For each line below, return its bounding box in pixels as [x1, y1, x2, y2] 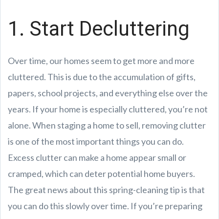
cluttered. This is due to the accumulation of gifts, [8, 71, 196, 82]
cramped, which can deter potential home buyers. [8, 168, 195, 179]
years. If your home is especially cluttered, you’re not [8, 103, 208, 114]
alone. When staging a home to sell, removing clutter [8, 119, 206, 131]
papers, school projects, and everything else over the [8, 87, 208, 98]
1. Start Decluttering [8, 16, 190, 41]
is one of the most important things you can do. [8, 135, 184, 147]
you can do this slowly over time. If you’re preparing [8, 200, 202, 211]
